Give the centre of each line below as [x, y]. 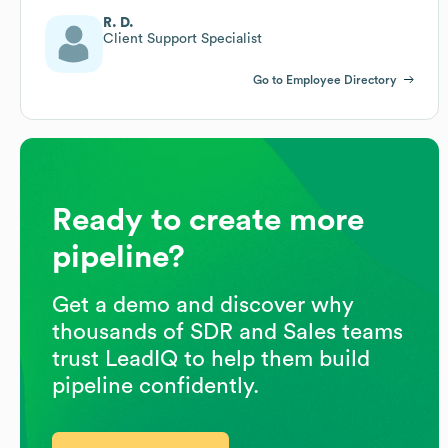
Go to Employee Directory [325, 79]
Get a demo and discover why [203, 304]
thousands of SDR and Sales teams [227, 331]
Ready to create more [208, 219]
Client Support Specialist [182, 38]
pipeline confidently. [155, 385]
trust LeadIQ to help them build [211, 358]
